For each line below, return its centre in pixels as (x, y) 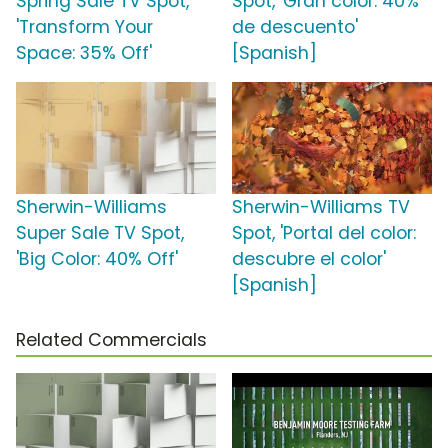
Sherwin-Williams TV (321, 207)
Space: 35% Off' (84, 53)
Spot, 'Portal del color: (324, 233)
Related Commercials (111, 340)
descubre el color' (309, 259)
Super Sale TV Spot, (100, 233)
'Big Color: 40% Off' (97, 259)
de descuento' (295, 27)
